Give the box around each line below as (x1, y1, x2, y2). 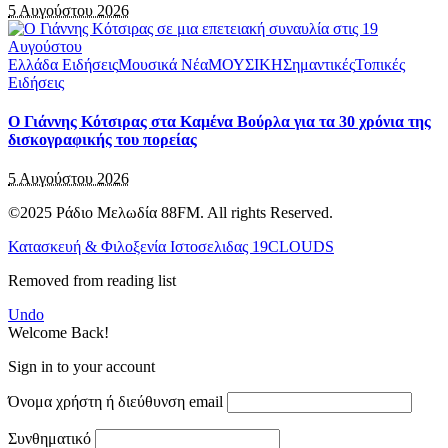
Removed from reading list (8, 272, 176, 290)
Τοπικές (355, 55, 405, 73)
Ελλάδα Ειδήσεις (8, 55, 118, 73)
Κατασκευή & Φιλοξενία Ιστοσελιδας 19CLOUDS (8, 238, 334, 256)
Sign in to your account (8, 358, 155, 376)
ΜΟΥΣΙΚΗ (208, 55, 283, 73)
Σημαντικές (283, 55, 355, 73)
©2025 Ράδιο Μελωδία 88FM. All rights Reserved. (8, 204, 333, 222)
